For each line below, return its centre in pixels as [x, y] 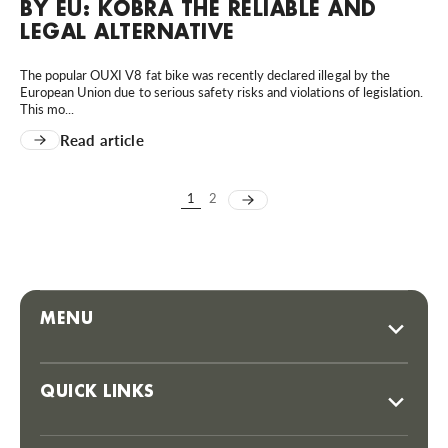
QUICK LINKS [97, 391]
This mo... [47, 108]
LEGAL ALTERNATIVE [127, 30]
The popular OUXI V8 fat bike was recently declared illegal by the [205, 74]
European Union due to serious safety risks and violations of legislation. [222, 91]
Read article [102, 139]
